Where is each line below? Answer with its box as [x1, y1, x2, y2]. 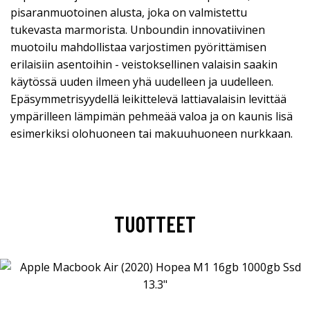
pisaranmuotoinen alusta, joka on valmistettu [10, 4, 247, 20]
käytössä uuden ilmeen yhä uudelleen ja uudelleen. [10, 73, 273, 89]
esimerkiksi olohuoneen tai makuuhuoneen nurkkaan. [10, 125, 293, 141]
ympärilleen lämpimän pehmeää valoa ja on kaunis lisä [10, 108, 293, 124]
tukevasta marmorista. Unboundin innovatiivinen [10, 21, 265, 37]
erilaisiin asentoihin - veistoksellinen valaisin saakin [10, 56, 277, 72]
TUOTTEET [114, 210, 196, 237]
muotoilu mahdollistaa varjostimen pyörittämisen [10, 39, 266, 55]
